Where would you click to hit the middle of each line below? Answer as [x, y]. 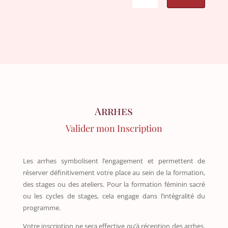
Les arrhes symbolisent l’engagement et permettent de [114, 161]
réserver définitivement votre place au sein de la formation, [114, 172]
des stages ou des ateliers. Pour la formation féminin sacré [114, 184]
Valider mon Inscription [114, 128]
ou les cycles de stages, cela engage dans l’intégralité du [114, 196]
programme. [41, 207]
